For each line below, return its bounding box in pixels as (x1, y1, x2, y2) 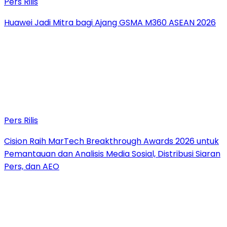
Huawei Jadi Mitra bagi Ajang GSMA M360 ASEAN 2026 (4, 17, 216, 29)
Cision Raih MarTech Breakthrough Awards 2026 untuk (4, 135, 219, 147)
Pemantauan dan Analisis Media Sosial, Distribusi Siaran (4, 148, 220, 160)
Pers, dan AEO (4, 161, 59, 173)
